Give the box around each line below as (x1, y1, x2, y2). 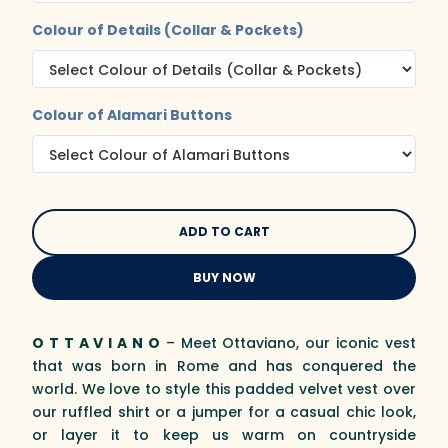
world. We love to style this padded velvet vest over (32, 378, 416, 399)
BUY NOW (192, 268, 256, 286)
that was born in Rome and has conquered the (32, 355, 416, 376)
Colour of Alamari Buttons (32, 104, 232, 125)
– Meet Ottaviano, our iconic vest (159, 332, 417, 353)
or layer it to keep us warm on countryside (32, 424, 416, 445)
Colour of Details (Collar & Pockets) (32, 19, 304, 40)
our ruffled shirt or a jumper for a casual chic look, (32, 401, 416, 422)
